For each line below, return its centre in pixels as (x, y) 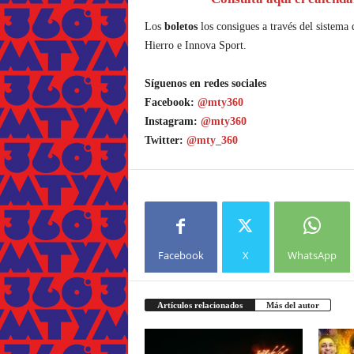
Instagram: (172, 121)
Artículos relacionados (200, 305)
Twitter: (165, 140)
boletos (182, 26)
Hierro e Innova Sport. (195, 45)
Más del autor (292, 305)
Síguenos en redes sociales (205, 83)
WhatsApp (312, 255)
